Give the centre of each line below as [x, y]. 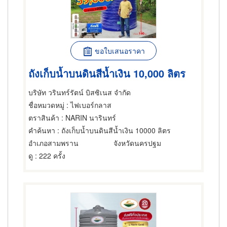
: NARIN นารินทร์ [88, 118]
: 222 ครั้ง [49, 156]
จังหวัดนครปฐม [137, 143]
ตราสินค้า [44, 118]
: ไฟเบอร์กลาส [88, 105]
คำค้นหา [42, 130]
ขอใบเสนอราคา [120, 51]
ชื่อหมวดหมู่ [46, 105]
